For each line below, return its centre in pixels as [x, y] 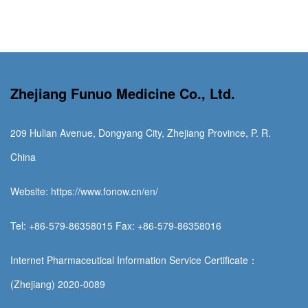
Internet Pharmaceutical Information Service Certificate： [134, 260]
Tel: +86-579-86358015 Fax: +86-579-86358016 [116, 225]
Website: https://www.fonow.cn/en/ [84, 191]
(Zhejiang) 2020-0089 [58, 284]
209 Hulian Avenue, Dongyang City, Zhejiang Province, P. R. [141, 132]
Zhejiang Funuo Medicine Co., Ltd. [123, 93]
